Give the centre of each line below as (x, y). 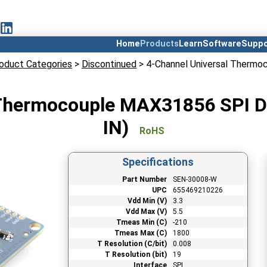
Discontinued (109, 64)
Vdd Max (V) (146, 211)
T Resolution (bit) (136, 254)
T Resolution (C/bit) (132, 243)
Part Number (144, 179)
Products (159, 44)
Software (222, 44)
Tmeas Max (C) (140, 233)
